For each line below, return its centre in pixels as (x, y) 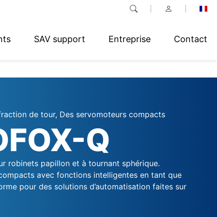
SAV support (60, 39)
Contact (191, 39)
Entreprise (130, 39)
